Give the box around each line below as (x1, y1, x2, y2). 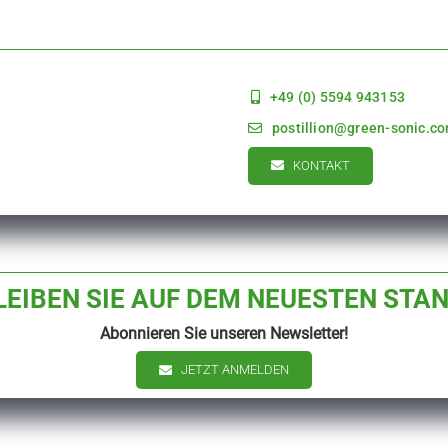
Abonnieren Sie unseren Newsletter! (100, 324, 348, 344)
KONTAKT (293, 157, 351, 173)
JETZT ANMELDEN (181, 362, 290, 378)
